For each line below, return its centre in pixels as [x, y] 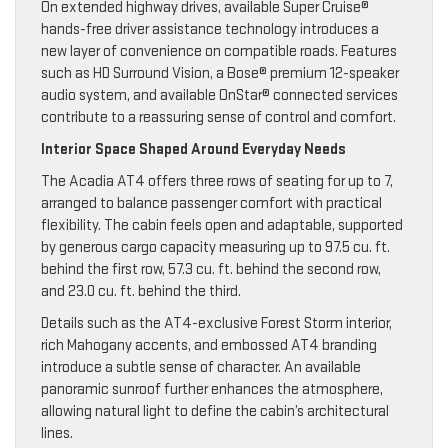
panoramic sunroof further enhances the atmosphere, [212, 389]
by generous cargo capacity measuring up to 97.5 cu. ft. [215, 247]
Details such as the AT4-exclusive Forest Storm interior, [216, 323]
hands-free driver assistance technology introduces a [210, 29]
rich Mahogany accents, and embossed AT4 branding [209, 345]
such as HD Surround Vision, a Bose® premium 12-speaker [220, 73]
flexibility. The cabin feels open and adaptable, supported [222, 225]
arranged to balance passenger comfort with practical [211, 203]
